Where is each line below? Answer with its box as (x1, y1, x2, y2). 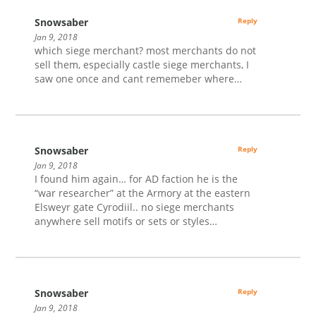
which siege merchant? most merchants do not (35, 43, 257, 57)
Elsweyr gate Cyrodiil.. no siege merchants (35, 200, 235, 214)
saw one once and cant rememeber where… (35, 71, 243, 85)
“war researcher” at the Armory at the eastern (35, 186, 251, 200)
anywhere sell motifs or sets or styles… (35, 214, 218, 228)
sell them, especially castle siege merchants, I (35, 57, 250, 71)
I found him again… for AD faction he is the (35, 171, 238, 186)
